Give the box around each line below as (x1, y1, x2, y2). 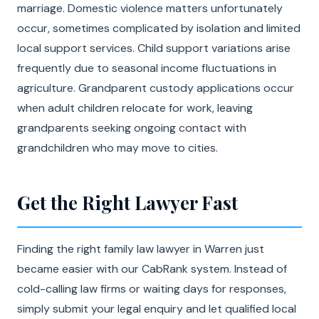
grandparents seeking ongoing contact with (17, 120, 246, 135)
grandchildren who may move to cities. (17, 140, 218, 155)
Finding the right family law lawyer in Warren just (17, 241, 264, 256)
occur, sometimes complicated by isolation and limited (17, 21, 300, 36)
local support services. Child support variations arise (17, 41, 291, 56)
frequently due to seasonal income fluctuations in (17, 61, 276, 75)
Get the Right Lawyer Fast (17, 190, 238, 215)
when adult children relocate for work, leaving (17, 100, 253, 115)
